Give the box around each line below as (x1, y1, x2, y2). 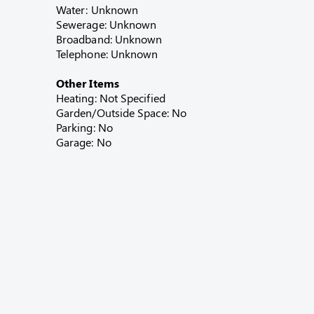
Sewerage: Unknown (56, 17, 157, 32)
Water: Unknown (56, 2, 139, 17)
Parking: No (56, 120, 113, 135)
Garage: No (56, 135, 111, 149)
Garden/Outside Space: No (56, 105, 186, 120)
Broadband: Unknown (56, 32, 163, 46)
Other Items (56, 76, 119, 90)
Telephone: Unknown (56, 46, 158, 61)
